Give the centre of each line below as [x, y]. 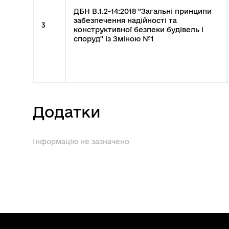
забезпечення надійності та [125, 20]
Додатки [67, 111]
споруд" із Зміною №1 [114, 39]
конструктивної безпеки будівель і [139, 29]
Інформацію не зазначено [81, 141]
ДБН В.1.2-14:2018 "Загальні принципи [143, 11]
